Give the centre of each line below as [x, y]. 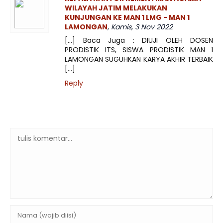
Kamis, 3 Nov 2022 [142, 27]
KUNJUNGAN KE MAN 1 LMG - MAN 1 [127, 17]
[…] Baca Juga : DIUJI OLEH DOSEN [139, 40]
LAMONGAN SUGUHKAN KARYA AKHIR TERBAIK [139, 59]
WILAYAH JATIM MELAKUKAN [116, 8]
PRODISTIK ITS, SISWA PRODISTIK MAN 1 [139, 50]
